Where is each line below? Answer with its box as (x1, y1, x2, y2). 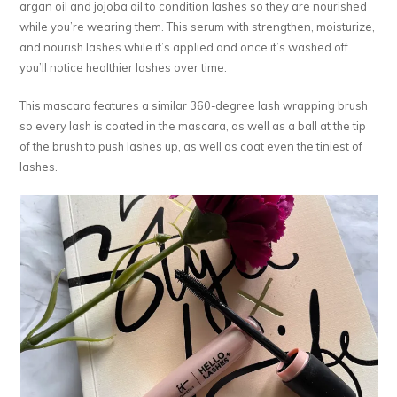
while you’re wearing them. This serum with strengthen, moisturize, (19, 19, 376, 34)
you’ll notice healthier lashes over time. (19, 59, 228, 74)
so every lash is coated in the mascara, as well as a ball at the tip (19, 118, 367, 133)
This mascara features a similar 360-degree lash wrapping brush (19, 97, 369, 113)
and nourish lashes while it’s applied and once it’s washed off (19, 39, 349, 54)
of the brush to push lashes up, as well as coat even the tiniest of (19, 138, 363, 153)
